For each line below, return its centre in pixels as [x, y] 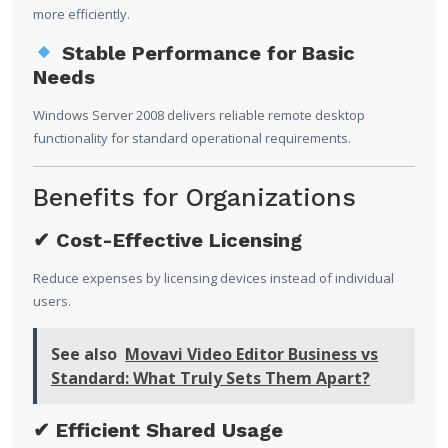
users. [52, 301]
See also [84, 354]
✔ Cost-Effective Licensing [167, 240]
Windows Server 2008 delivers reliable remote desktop [199, 115]
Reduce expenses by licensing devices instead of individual [213, 278]
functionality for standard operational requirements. [192, 138]
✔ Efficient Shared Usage [158, 430]
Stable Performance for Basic [205, 53]
